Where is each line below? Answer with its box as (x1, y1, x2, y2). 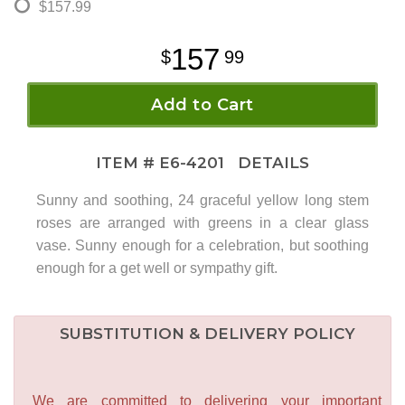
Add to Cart (151, 95, 254, 116)
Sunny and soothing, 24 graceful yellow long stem (36, 193, 369, 209)
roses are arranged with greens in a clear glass (36, 215, 369, 231)
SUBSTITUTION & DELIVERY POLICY (59, 325, 355, 344)
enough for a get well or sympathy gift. (36, 260, 278, 277)
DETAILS (229, 154, 309, 173)
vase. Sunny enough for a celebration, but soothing (36, 238, 369, 254)
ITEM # (96, 154, 159, 173)
